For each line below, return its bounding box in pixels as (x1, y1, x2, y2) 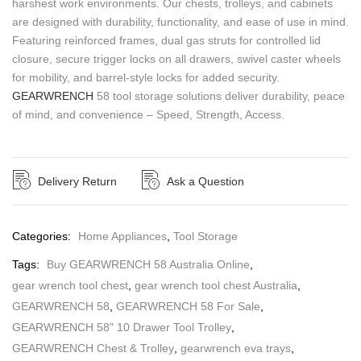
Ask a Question (167, 174, 244, 188)
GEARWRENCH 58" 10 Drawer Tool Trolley (12, 320, 231, 334)
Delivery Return (38, 174, 117, 188)
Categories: (12, 229, 74, 243)
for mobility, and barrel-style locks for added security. (12, 70, 280, 84)
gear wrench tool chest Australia (135, 278, 297, 292)
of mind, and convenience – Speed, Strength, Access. (12, 107, 284, 121)
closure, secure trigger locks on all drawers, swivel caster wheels (12, 52, 341, 65)
